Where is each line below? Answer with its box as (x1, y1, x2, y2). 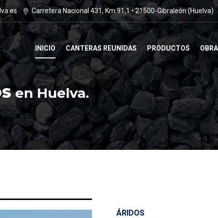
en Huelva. (11, 85, 89, 101)
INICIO (35, 44, 55, 52)
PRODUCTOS (147, 44, 190, 52)
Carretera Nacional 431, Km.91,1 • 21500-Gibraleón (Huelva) (32, 7, 214, 15)
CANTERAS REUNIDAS (66, 44, 137, 52)
